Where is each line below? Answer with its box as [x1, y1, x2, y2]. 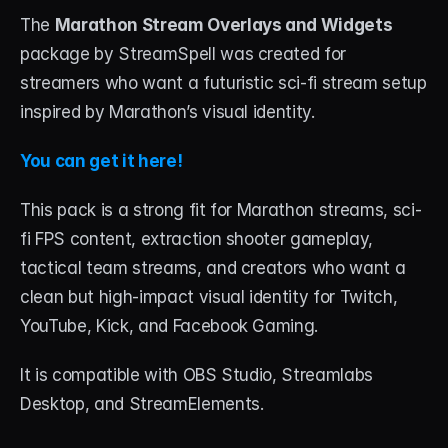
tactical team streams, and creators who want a [20, 258, 406, 278]
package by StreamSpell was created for [20, 44, 347, 64]
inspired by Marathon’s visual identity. [20, 102, 315, 122]
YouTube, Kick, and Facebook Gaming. [20, 316, 319, 336]
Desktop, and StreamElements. [20, 394, 264, 414]
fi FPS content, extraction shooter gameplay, [20, 229, 374, 249]
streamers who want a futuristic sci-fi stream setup [20, 73, 427, 93]
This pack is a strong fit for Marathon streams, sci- [20, 200, 422, 220]
